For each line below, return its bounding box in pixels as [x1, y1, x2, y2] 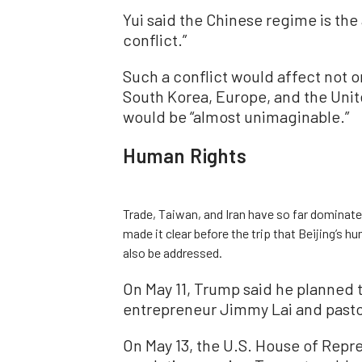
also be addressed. [123, 244, 222, 260]
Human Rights [123, 143, 247, 167]
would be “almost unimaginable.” [123, 106, 349, 126]
